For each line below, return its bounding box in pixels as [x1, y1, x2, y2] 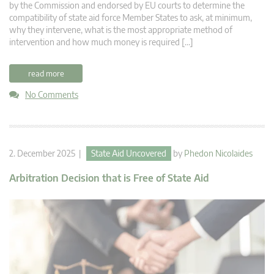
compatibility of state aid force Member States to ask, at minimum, [9, 12, 252, 23]
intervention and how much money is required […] [9, 37, 193, 48]
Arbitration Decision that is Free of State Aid [9, 172, 209, 185]
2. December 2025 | [9, 148, 86, 159]
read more [28, 68, 64, 79]
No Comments [25, 89, 78, 100]
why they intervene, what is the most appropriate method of [9, 24, 232, 35]
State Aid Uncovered [91, 148, 166, 159]
